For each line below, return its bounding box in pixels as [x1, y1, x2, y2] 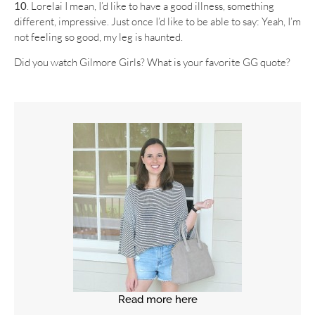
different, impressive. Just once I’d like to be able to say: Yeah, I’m [14, 15, 301, 29]
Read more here [117, 292, 198, 306]
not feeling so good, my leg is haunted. [14, 30, 183, 44]
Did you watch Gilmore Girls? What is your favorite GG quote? [14, 56, 290, 70]
